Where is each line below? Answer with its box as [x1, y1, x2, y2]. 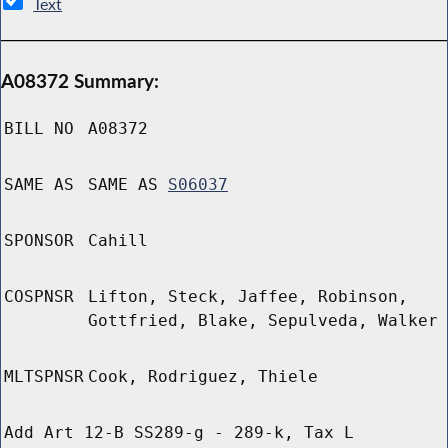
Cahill [88, 231, 148, 251]
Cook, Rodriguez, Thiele [88, 367, 318, 387]
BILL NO [4, 119, 74, 139]
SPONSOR [4, 231, 74, 251]
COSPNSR [4, 287, 74, 307]
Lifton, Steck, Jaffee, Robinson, [88, 287, 408, 307]
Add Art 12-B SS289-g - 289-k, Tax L [4, 423, 354, 443]
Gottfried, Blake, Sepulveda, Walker [88, 311, 438, 331]
